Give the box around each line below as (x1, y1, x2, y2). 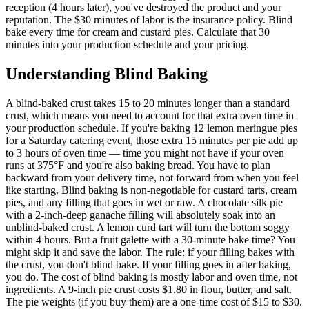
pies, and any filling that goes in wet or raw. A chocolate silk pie (6, 196, 283, 208)
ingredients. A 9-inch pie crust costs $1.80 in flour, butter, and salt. (6, 283, 292, 295)
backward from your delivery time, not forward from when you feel (6, 171, 299, 183)
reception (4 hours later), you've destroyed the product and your (6, 1, 281, 14)
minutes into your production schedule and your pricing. (6, 39, 249, 51)
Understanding (6, 64, 114, 83)
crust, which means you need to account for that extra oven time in (6, 109, 294, 121)
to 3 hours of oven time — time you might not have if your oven (6, 146, 284, 159)
